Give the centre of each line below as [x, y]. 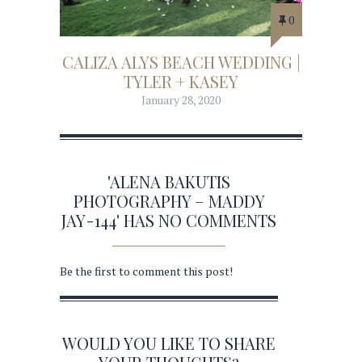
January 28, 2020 [181, 99]
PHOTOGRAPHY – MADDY [169, 201]
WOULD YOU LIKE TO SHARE [169, 343]
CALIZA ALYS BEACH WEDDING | [181, 61]
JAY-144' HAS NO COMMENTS [169, 221]
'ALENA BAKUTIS [169, 182]
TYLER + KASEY [181, 81]
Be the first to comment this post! [146, 271]
